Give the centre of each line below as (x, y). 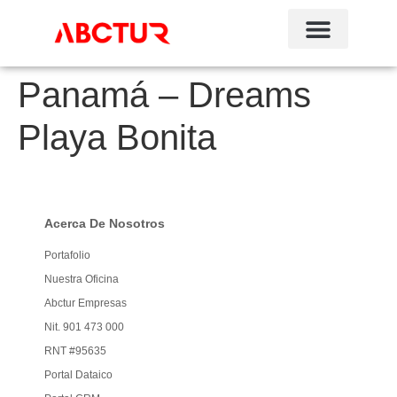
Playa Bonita (117, 137)
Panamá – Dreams (164, 95)
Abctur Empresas (86, 303)
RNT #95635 (75, 351)
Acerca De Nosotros (105, 223)
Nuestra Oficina (82, 279)
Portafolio (67, 255)
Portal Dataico (78, 375)
